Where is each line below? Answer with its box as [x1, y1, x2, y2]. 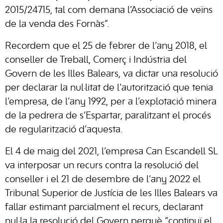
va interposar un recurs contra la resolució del [5, 161, 199, 170]
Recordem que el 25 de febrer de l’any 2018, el [5, 42, 207, 51]
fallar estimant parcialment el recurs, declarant [5, 203, 203, 212]
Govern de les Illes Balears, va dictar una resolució [5, 70, 218, 79]
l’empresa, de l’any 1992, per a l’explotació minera [5, 98, 217, 107]
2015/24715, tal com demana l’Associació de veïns [5, 6, 213, 15]
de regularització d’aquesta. [5, 125, 125, 134]
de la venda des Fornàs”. [5, 20, 109, 29]
